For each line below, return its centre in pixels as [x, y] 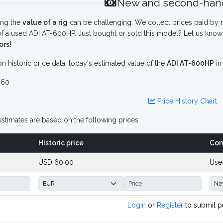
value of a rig [45, 22]
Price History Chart [186, 101]
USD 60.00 [56, 162]
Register [170, 205]
